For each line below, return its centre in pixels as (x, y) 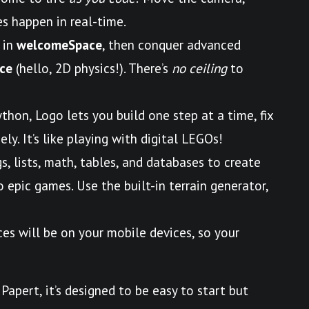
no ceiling (199, 68)
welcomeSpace (59, 45)
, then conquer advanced (171, 45)
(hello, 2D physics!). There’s (92, 68)
